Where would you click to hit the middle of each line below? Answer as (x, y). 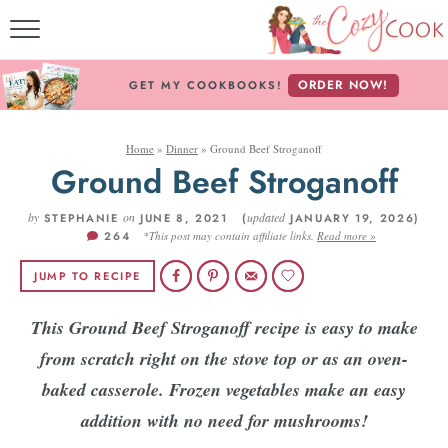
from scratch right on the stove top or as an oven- (224, 358)
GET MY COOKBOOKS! (208, 85)
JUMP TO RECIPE (88, 276)
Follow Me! (360, 371)
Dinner (182, 148)
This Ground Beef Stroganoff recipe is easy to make (224, 327)
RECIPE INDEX (360, 205)
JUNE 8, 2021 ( (191, 218)
